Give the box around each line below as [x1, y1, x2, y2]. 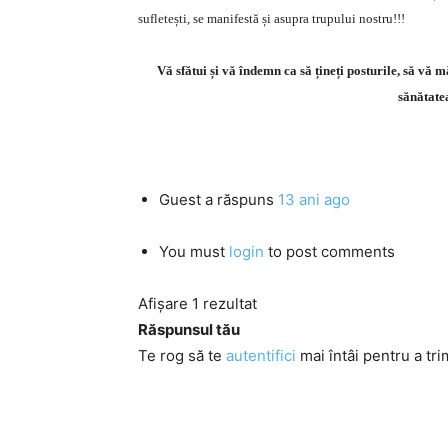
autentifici [226, 346, 296, 365]
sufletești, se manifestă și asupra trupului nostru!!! [138, 11, 405, 26]
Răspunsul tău [138, 320, 240, 339]
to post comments [264, 242, 395, 261]
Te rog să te [138, 346, 226, 365]
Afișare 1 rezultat [138, 294, 257, 313]
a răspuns [201, 190, 278, 209]
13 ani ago [278, 190, 350, 209]
